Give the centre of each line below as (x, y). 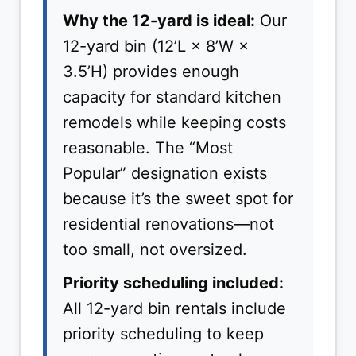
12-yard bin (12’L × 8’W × (156, 46)
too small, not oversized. (155, 250)
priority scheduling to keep (163, 334)
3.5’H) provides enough (151, 72)
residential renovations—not (168, 224)
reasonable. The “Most (148, 148)
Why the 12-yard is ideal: (159, 21)
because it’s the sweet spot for (178, 199)
